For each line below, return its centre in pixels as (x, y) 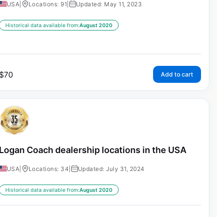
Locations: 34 (49, 169)
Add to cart (177, 74)
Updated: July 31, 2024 (111, 169)
